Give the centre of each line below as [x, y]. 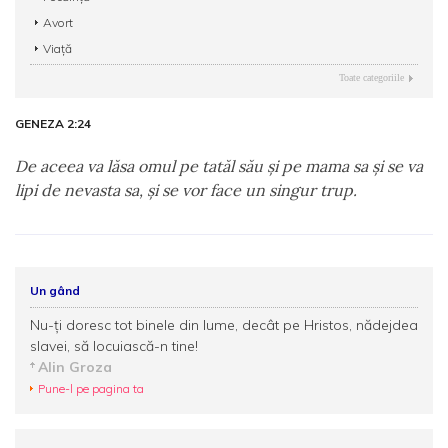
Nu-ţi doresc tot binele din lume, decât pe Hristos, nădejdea [224, 325]
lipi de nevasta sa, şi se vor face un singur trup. [186, 190]
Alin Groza [75, 367]
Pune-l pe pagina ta [91, 388]
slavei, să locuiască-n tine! [114, 346]
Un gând [55, 290]
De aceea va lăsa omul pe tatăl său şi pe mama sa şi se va [219, 166]
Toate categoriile [371, 77]
